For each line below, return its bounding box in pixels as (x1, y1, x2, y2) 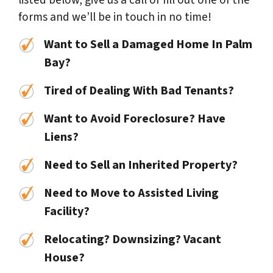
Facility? (44, 203, 92, 221)
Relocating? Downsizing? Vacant (44, 231, 221, 249)
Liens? (44, 129, 81, 146)
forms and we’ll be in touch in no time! (18, 9, 211, 26)
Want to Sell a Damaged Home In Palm (44, 36, 252, 54)
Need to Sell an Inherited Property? (44, 157, 238, 174)
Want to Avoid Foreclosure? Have (44, 110, 225, 128)
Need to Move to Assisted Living (44, 185, 219, 202)
